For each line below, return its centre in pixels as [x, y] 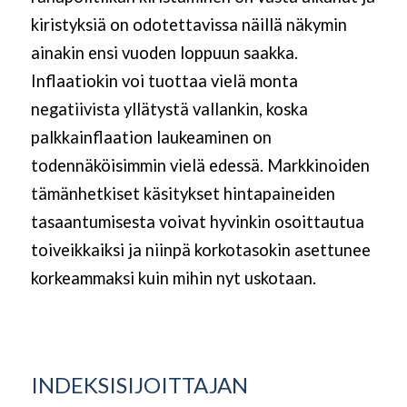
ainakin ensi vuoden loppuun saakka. [164, 53]
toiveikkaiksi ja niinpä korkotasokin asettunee [200, 250]
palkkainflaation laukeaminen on [151, 138]
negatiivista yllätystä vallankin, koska [169, 109]
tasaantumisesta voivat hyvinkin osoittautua [197, 222]
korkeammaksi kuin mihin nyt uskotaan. [173, 278]
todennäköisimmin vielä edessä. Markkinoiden [200, 166]
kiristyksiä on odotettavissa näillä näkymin [189, 25]
